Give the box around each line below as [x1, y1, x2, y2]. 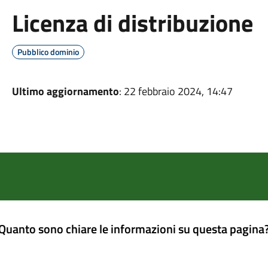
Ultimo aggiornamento [11, 83, 119, 99]
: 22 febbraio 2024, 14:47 [118, 83, 233, 99]
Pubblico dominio [17, 45, 79, 58]
